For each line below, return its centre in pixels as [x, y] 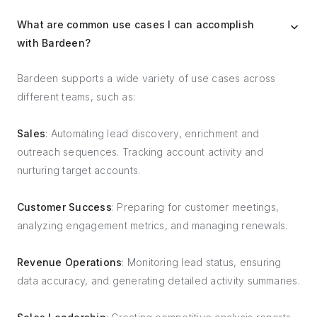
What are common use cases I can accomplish [136, 24]
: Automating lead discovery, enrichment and [152, 133]
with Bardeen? [54, 43]
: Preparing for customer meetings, [195, 207]
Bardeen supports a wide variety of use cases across [146, 78]
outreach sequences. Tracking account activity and [140, 152]
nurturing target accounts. [79, 170]
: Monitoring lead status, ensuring [202, 262]
